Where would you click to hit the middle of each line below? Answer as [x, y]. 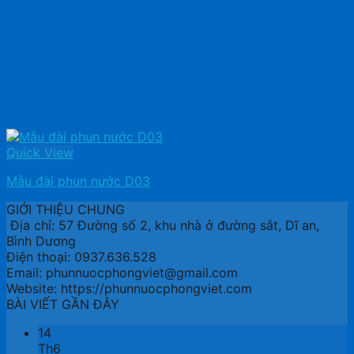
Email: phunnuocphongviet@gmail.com [122, 273]
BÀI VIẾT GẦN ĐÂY [63, 304]
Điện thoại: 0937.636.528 [81, 257]
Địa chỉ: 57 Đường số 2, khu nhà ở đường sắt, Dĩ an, [163, 225]
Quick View [40, 153]
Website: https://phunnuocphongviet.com [129, 288]
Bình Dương [41, 241]
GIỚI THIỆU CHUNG [66, 209]
